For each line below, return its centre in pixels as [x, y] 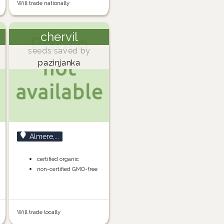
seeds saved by [59, 51]
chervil [59, 37]
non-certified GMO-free [67, 169]
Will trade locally [39, 212]
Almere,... [44, 137]
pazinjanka [59, 63]
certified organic [58, 159]
